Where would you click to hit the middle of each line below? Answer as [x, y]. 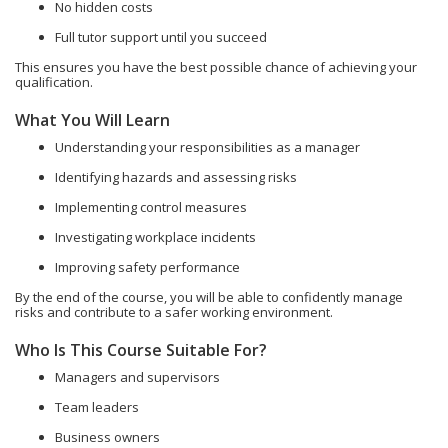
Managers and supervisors [137, 377]
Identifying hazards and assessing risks [176, 177]
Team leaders [97, 407]
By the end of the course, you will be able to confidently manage [209, 297]
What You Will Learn [92, 120]
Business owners [107, 437]
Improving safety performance [147, 267]
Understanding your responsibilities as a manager [207, 147]
